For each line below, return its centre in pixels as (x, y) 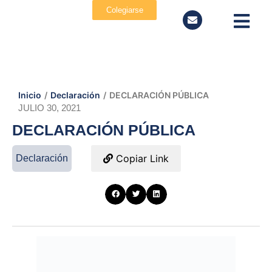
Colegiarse (124, 10)
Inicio (30, 95)
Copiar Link (141, 158)
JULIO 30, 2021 (49, 108)
